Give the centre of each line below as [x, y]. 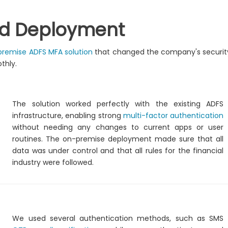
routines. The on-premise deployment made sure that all [118, 139]
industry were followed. [53, 162]
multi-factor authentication [174, 116]
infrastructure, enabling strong [68, 116]
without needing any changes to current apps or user [118, 127]
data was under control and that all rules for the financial [118, 151]
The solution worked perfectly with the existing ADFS [118, 104]
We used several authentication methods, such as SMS [118, 218]
